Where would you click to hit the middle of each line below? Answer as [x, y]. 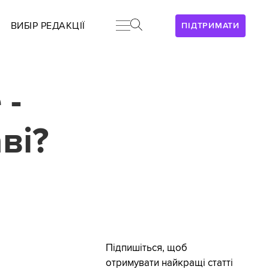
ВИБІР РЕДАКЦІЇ [48, 26]
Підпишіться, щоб [146, 248]
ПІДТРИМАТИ [210, 26]
